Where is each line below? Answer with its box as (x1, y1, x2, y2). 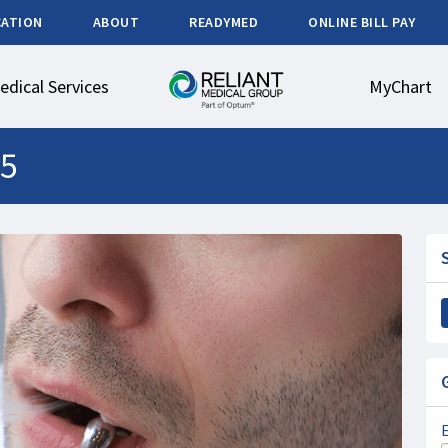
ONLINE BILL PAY (308, 13, 416, 31)
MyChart (368, 75, 432, 98)
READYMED (189, 13, 258, 31)
